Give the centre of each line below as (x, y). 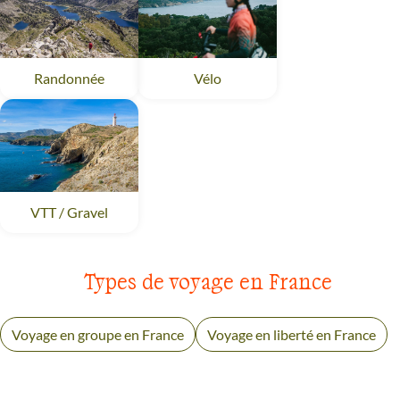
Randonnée (69, 79)
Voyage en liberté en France (292, 334)
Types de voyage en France (208, 280)
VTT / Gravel (69, 212)
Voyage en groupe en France (98, 334)
